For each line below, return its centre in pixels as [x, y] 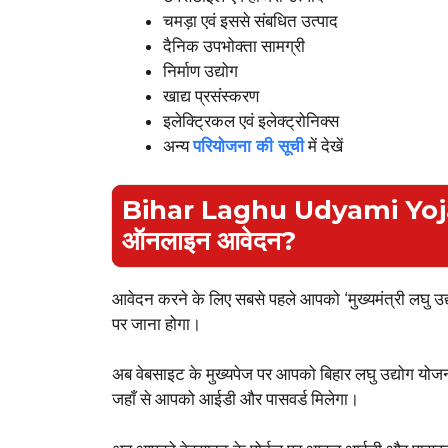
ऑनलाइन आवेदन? [209, 240]
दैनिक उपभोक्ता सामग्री [234, 46]
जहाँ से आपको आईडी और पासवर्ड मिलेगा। [235, 399]
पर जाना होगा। [156, 323]
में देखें [323, 146]
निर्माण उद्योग [200, 71]
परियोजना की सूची [248, 146]
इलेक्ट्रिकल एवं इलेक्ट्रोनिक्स [251, 121]
